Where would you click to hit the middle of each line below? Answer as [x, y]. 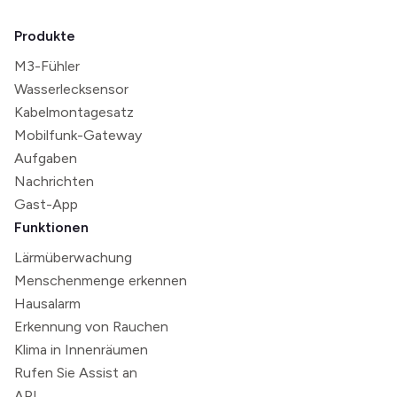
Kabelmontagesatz [74, 113]
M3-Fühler [47, 66]
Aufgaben [46, 159]
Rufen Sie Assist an [76, 373]
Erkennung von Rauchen [91, 327]
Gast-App [46, 205]
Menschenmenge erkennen [101, 281]
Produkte [45, 36]
